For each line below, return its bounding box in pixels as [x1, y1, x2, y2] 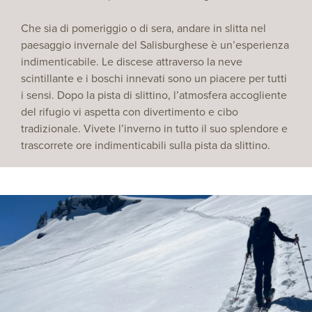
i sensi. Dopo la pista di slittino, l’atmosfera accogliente [21, 87, 287, 102]
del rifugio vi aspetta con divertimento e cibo [21, 104, 238, 119]
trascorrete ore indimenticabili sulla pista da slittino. [21, 137, 270, 153]
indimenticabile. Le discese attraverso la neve [21, 54, 242, 69]
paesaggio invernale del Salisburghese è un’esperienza [21, 37, 289, 52]
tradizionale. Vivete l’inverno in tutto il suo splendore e [21, 120, 288, 136]
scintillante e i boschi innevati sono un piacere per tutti [21, 70, 287, 86]
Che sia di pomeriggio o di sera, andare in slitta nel [21, 20, 266, 36]
